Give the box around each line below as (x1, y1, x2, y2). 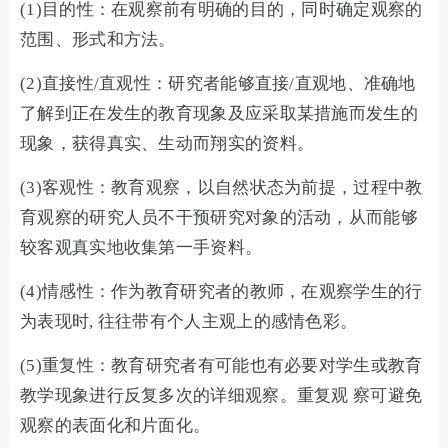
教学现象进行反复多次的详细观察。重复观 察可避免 (20, 386, 423, 405)
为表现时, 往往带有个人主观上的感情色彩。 (20, 312, 358, 331)
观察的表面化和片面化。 (20, 416, 211, 435)
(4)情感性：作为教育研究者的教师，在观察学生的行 (20, 282, 423, 301)
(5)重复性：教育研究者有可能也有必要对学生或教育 (20, 356, 423, 375)
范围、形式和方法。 (20, 30, 176, 49)
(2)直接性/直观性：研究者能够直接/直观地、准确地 (20, 74, 416, 93)
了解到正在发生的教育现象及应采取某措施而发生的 (20, 104, 418, 123)
